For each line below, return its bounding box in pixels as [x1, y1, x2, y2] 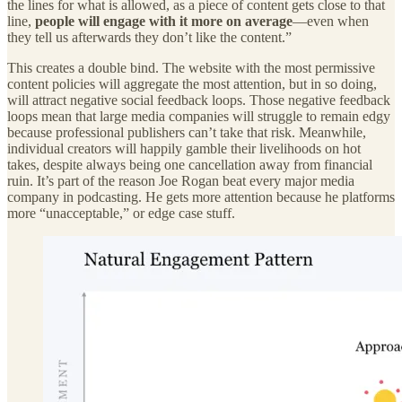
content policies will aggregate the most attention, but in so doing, [7, 76, 377, 92]
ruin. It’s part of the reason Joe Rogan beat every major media [7, 173, 354, 189]
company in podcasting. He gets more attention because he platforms [7, 189, 395, 205]
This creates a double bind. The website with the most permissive [7, 60, 375, 76]
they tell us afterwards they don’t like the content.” [7, 30, 292, 46]
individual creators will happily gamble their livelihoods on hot [7, 141, 361, 157]
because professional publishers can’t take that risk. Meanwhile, [7, 125, 366, 141]
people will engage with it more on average [35, 13, 293, 30]
